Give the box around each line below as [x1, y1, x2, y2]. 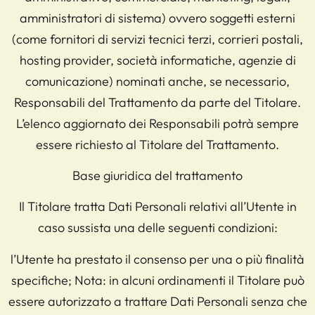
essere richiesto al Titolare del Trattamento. [36, 136, 279, 153]
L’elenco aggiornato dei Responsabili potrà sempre [16, 115, 299, 131]
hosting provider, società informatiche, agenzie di [19, 51, 296, 68]
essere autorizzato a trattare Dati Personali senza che [8, 292, 307, 309]
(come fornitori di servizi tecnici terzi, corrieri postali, [12, 30, 303, 47]
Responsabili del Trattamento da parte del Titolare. [14, 94, 301, 110]
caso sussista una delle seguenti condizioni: [37, 219, 278, 236]
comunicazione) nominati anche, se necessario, [25, 72, 290, 89]
